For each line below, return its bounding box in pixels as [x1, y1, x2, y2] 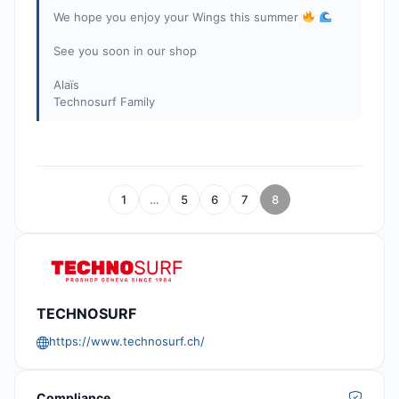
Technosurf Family [53, 94, 155, 110]
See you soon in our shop [53, 44, 197, 59]
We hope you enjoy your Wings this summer [53, 10, 302, 25]
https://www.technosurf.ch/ [49, 333, 205, 348]
